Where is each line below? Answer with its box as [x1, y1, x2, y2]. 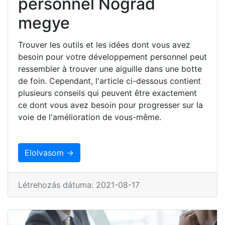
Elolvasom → [25, 147, 74, 158]
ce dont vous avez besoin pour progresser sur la [18, 99, 203, 110]
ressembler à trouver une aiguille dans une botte [18, 63, 202, 74]
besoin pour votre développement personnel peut [18, 51, 207, 62]
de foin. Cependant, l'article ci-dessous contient [18, 75, 201, 86]
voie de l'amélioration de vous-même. [18, 111, 161, 122]
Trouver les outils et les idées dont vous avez [18, 39, 190, 50]
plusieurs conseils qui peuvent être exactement [18, 87, 197, 98]
